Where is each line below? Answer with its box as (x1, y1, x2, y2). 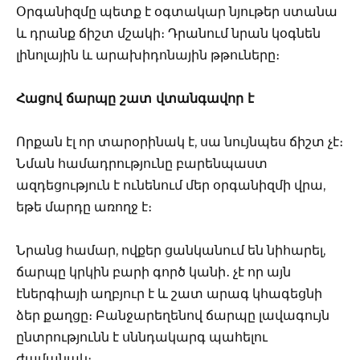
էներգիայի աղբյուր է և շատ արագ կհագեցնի (16, 286, 322, 302)
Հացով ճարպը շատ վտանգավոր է (16, 90, 254, 106)
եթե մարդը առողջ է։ (16, 199, 152, 215)
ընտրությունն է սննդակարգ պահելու (16, 329, 268, 346)
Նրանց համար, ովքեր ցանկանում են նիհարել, (16, 243, 325, 259)
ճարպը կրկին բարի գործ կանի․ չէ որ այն (16, 264, 291, 280)
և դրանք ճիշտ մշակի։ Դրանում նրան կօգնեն (16, 25, 321, 41)
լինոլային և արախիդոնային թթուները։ (16, 47, 280, 63)
